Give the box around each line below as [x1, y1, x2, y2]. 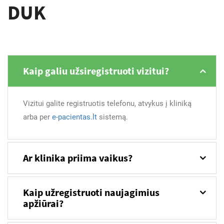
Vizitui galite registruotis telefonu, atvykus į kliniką [23, 98, 191, 108]
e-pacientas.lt [52, 112, 97, 121]
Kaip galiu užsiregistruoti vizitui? [23, 64, 169, 77]
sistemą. [97, 112, 128, 121]
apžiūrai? [23, 196, 63, 209]
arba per [23, 112, 52, 121]
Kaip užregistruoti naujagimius [23, 185, 159, 198]
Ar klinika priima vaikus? [23, 151, 132, 164]
